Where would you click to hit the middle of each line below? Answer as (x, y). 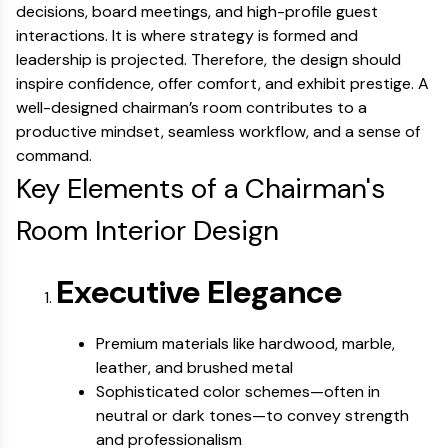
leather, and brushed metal (194, 367)
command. (54, 155)
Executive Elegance (199, 292)
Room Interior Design (147, 230)
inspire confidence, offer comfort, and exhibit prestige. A (222, 83)
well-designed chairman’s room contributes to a (191, 107)
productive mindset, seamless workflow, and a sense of (218, 131)
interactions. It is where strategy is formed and (187, 35)
